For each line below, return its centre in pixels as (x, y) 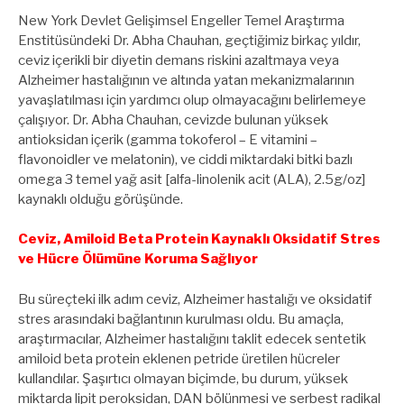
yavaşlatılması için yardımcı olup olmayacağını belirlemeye (192, 100)
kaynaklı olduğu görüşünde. (101, 199)
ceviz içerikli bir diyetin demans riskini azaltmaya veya (179, 60)
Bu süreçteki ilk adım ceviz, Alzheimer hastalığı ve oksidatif (195, 299)
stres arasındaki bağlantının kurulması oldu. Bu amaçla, (181, 319)
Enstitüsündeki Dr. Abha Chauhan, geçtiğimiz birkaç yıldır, (189, 40)
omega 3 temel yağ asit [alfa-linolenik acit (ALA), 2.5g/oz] (192, 179)
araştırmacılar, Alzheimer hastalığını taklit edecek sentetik (192, 339)
